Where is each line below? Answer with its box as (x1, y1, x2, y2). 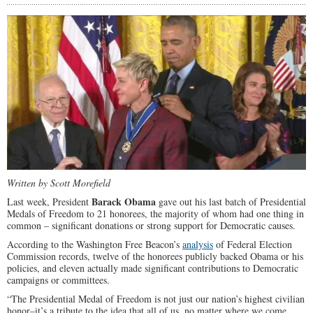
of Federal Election (213, 238, 292, 252)
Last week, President (7, 195, 92, 209)
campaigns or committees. (7, 273, 110, 287)
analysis (182, 238, 213, 252)
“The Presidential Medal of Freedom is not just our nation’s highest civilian (7, 292, 305, 306)
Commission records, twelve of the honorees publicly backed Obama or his (7, 249, 303, 263)
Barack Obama (92, 194, 156, 210)
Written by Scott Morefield (7, 176, 110, 190)
